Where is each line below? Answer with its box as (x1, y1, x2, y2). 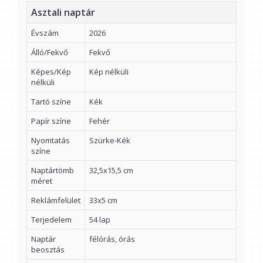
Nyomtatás (31, 135, 70, 146)
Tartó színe (31, 96, 71, 107)
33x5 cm (89, 195, 117, 205)
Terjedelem (31, 214, 72, 225)
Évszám (31, 28, 59, 38)
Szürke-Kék (89, 135, 130, 146)
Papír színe (31, 116, 71, 126)
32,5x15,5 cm (89, 165, 133, 176)
